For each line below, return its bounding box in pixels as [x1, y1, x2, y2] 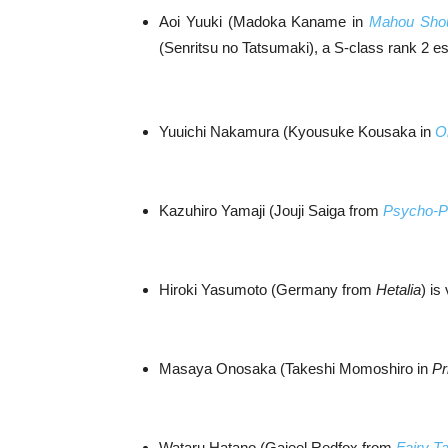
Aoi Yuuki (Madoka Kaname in [159, 12, 370, 30]
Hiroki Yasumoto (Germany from [159, 280, 376, 298]
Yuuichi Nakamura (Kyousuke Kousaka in [159, 122, 435, 140]
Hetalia [376, 280, 421, 298]
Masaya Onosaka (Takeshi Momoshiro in [159, 359, 432, 377]
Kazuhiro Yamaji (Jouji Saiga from [159, 201, 383, 219]
